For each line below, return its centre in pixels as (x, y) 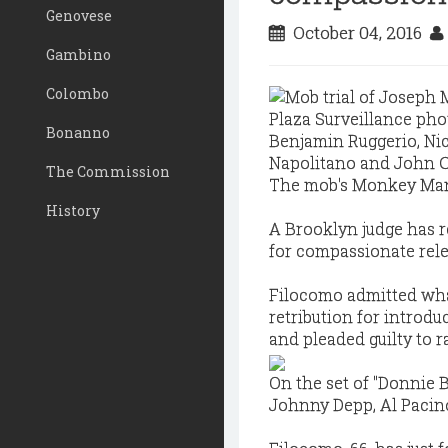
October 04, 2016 (357, 32)
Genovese (79, 15)
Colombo (77, 93)
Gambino (78, 54)
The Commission (108, 171)
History (73, 210)
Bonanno (78, 132)
